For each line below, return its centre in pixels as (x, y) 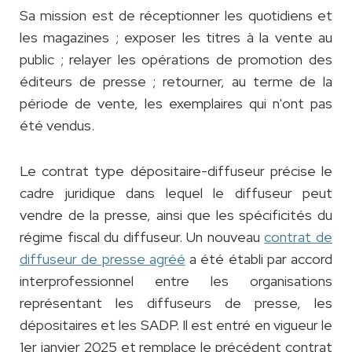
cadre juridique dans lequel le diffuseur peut (176, 193)
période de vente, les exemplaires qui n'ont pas (176, 104)
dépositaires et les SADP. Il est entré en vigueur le (176, 325)
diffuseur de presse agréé (103, 259)
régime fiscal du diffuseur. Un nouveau (142, 237)
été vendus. (59, 126)
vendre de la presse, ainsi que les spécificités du (176, 215)
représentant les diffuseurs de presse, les (176, 303)
